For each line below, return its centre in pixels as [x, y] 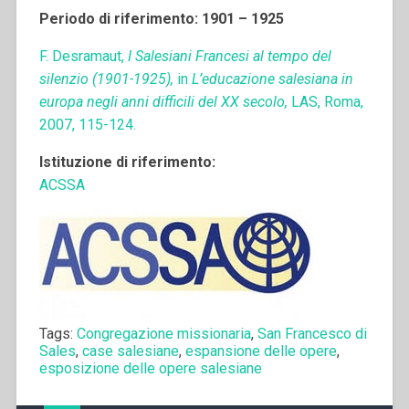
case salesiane [130, 351]
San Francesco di [312, 333]
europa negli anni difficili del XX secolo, [165, 101]
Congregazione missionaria [163, 333]
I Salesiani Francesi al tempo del [229, 56]
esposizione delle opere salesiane [150, 368]
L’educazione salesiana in [272, 79]
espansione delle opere [261, 351]
